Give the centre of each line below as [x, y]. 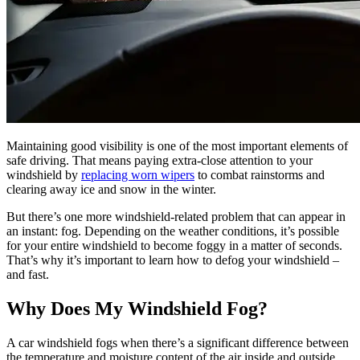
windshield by [44, 174]
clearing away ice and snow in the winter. [111, 189]
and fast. [28, 274]
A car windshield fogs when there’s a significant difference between [178, 342]
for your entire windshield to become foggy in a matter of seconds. [174, 245]
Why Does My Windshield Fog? [137, 308]
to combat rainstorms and [260, 174]
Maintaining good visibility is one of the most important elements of [177, 145]
